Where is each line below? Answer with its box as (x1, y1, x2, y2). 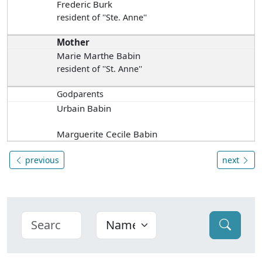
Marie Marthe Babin (57, 49, 141, 61)
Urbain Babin (57, 102, 112, 114)
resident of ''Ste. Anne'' (57, 11, 147, 23)
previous (23, 154, 59, 166)
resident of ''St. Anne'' (57, 63, 143, 74)
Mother (57, 36, 90, 48)
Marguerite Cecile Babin (57, 127, 158, 140)
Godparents (57, 88, 104, 99)
